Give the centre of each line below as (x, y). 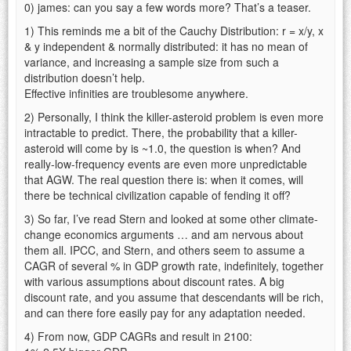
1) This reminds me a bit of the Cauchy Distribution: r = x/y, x (174, 30)
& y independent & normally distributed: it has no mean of (166, 46)
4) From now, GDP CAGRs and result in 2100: (138, 336)
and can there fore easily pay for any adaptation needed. (165, 312)
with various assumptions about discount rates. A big (154, 281)
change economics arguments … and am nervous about (164, 234)
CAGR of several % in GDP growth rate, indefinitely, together (174, 265)
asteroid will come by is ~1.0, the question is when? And (163, 148)
